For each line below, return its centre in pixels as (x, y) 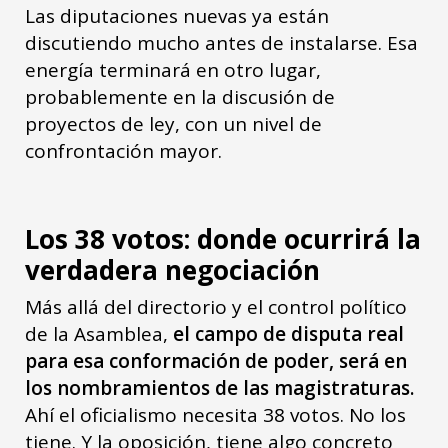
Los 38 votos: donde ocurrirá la (223, 238)
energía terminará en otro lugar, (173, 69)
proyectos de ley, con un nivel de (173, 123)
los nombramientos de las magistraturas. (219, 387)
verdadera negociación (176, 269)
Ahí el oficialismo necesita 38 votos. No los (215, 414)
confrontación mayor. (123, 150)
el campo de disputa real (288, 333)
